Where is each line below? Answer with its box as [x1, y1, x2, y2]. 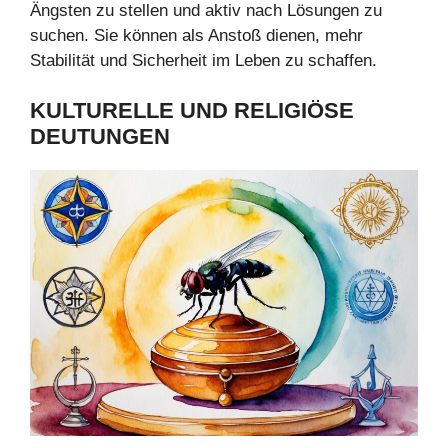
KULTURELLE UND [30, 98, 234, 124]
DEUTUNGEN [30, 124, 170, 150]
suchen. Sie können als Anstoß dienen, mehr [30, 25, 363, 45]
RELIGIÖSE [234, 98, 354, 124]
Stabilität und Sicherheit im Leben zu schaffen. [30, 50, 377, 70]
